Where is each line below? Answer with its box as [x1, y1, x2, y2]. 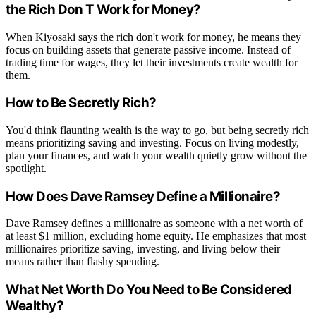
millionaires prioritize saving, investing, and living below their [6, 243, 280, 255]
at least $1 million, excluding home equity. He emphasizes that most [6, 230, 306, 243]
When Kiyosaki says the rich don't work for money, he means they [6, 30, 301, 43]
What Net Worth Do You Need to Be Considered [6, 281, 292, 298]
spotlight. [6, 162, 47, 174]
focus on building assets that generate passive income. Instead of [6, 43, 291, 56]
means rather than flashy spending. [6, 255, 159, 268]
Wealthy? [6, 298, 64, 315]
